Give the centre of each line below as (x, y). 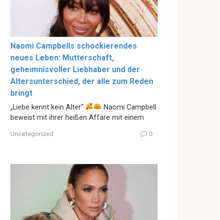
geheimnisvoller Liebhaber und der (75, 69)
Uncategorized (32, 134)
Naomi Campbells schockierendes (74, 46)
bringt (21, 93)
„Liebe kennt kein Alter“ (48, 107)
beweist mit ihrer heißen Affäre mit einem (77, 117)
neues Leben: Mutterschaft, (62, 57)
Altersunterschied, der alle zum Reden (82, 81)
